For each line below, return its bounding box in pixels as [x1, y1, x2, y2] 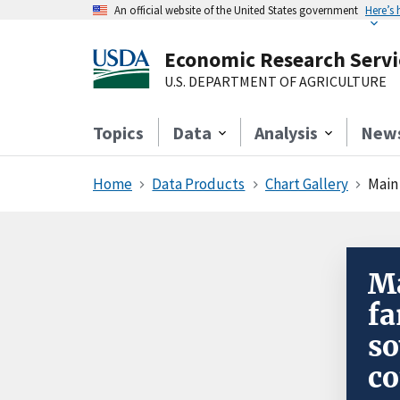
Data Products [152, 174, 246, 194]
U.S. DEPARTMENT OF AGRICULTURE [164, 72, 387, 90]
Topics [93, 121, 144, 144]
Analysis [254, 121, 318, 144]
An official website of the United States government [114, 3, 358, 17]
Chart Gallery [264, 174, 348, 194]
